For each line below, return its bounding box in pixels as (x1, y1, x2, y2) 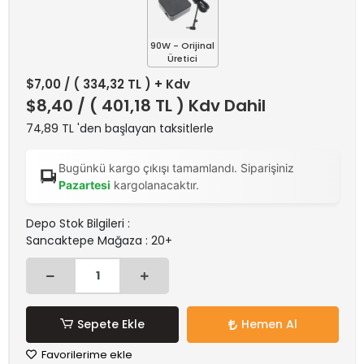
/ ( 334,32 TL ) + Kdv (64, 76, 190, 93)
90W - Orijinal (150, 39, 214, 52)
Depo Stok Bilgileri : (26, 215, 130, 232)
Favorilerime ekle (39, 347, 132, 362)
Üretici (167, 52, 197, 65)
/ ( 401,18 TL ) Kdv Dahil (77, 94, 266, 117)
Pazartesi (58, 178, 111, 192)
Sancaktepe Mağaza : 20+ (26, 232, 172, 249)
